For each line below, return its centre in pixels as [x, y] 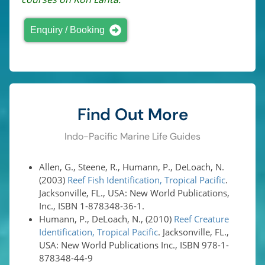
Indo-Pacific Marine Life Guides [132, 136]
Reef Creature [202, 219]
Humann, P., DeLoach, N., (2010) [107, 219]
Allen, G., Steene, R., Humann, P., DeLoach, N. [132, 167]
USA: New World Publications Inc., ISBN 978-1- [134, 245]
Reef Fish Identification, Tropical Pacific [147, 180]
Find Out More [132, 114]
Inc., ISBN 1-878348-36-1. [92, 206]
